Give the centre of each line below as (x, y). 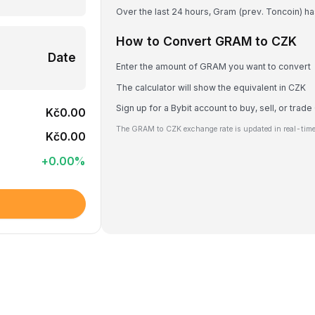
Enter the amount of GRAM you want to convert (213, 66)
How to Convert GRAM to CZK (206, 41)
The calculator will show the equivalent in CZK (211, 87)
